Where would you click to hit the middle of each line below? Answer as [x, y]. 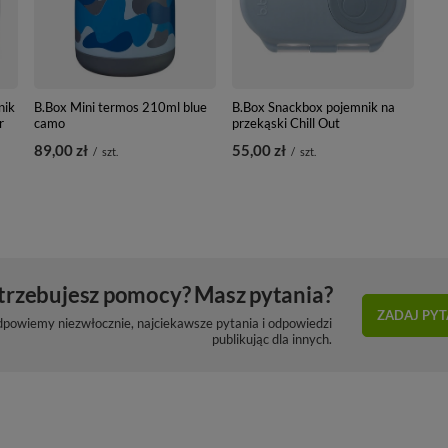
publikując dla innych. [272, 339]
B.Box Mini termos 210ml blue [121, 106]
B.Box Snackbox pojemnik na [313, 106]
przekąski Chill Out [285, 122]
